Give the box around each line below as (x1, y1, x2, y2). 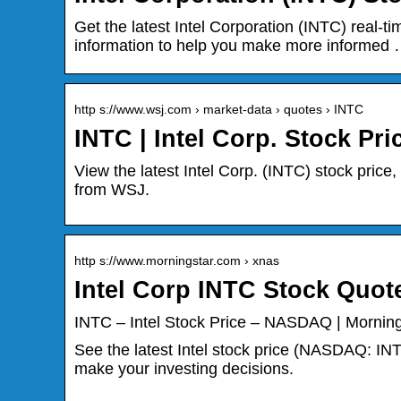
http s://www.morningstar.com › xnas (74, 253, 279, 269)
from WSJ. (74, 181, 149, 200)
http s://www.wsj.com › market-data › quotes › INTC (74, 102, 363, 117)
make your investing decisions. (74, 360, 294, 379)
